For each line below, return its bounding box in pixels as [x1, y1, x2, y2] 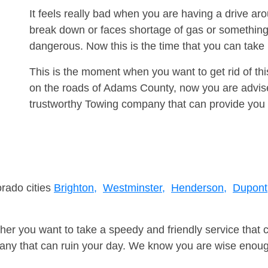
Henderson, [171, 182, 227, 194]
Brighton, [54, 182, 97, 194]
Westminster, [103, 182, 165, 194]
